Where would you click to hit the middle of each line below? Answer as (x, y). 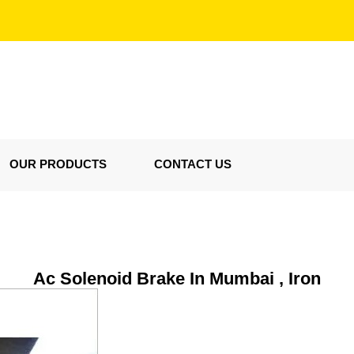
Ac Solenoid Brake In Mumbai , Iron (177, 279)
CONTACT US (193, 164)
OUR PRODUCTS (58, 164)
